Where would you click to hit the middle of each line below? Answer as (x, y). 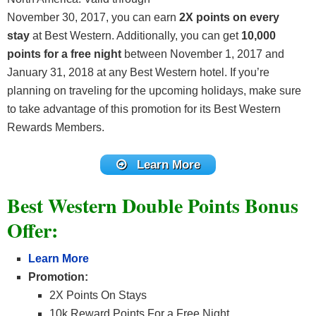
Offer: (32, 230)
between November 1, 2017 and (203, 54)
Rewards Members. (56, 128)
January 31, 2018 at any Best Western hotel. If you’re (138, 73)
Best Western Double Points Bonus (153, 205)
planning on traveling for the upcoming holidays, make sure (154, 91)
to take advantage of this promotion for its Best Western (144, 109)
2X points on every (229, 18)
